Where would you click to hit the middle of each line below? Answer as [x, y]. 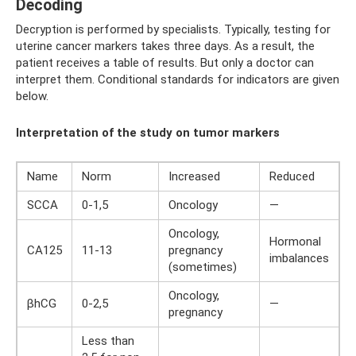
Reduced [292, 176]
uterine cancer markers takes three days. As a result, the [165, 46]
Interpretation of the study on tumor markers [148, 132]
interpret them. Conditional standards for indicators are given [178, 79]
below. [32, 96]
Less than [108, 341]
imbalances [299, 258]
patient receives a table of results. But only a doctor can [165, 62]
